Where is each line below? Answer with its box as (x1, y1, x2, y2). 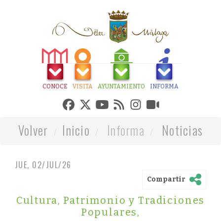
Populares (80, 206, 138, 218)
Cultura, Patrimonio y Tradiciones (16, 194, 205, 206)
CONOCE (42, 83, 68, 90)
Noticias (162, 121, 203, 139)
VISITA (73, 83, 93, 90)
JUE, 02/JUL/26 (15, 159, 72, 171)
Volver (18, 121, 48, 139)
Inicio (62, 121, 90, 139)
